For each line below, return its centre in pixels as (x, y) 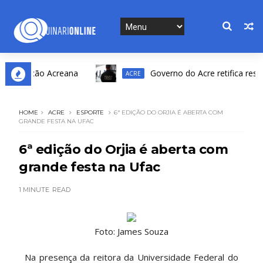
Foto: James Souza (131, 231)
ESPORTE (90, 112)
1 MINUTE (34, 190)
